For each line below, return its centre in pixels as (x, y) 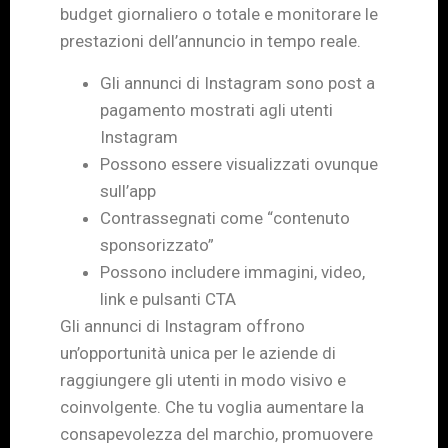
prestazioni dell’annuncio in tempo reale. (210, 41)
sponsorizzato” (157, 244)
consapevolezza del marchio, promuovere (216, 433)
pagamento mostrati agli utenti (216, 109)
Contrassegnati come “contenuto (225, 217)
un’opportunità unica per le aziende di (198, 352)
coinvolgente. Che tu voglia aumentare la (212, 406)
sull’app (128, 190)
